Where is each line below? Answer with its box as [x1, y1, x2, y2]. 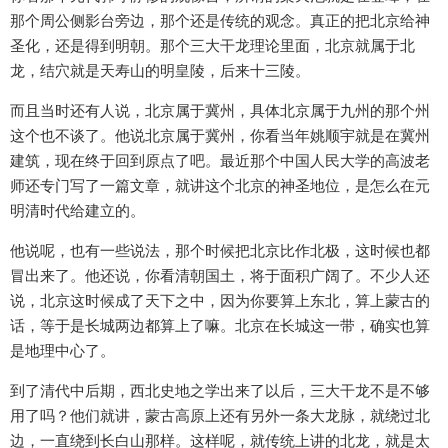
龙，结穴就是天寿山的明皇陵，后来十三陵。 [10, 61, 310, 81]
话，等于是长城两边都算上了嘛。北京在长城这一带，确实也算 [10, 316, 430, 336]
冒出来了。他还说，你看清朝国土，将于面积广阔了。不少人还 [10, 266, 430, 286]
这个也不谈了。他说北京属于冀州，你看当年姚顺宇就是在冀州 [10, 126, 430, 146]
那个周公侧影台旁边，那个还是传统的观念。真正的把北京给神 [10, 11, 430, 31]
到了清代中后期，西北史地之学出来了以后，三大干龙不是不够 [10, 381, 430, 401]
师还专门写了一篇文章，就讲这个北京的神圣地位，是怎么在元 [10, 176, 430, 196]
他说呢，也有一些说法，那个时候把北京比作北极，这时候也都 [10, 241, 430, 261]
